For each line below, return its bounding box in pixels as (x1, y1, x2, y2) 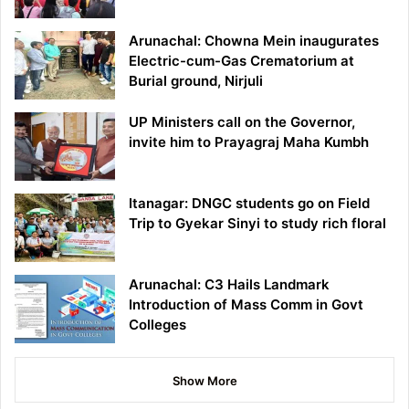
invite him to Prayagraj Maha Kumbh (129, 132, 369, 151)
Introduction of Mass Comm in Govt (129, 295, 363, 313)
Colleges (129, 315, 186, 333)
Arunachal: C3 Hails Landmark (129, 275, 330, 293)
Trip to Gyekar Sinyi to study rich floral (129, 214, 386, 232)
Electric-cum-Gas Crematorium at (129, 51, 354, 69)
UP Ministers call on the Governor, (129, 112, 355, 131)
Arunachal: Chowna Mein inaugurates (129, 31, 379, 49)
